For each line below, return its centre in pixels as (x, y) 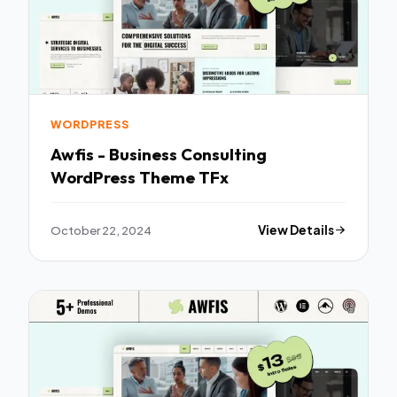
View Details (296, 230)
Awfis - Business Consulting (159, 154)
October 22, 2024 (101, 230)
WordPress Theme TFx (140, 177)
